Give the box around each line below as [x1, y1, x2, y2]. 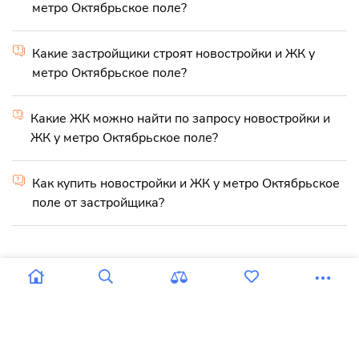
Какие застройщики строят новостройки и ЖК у [32, 44, 316, 63]
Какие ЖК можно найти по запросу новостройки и [30, 109, 331, 127]
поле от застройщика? [32, 193, 165, 212]
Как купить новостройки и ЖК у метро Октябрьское [32, 174, 341, 192]
